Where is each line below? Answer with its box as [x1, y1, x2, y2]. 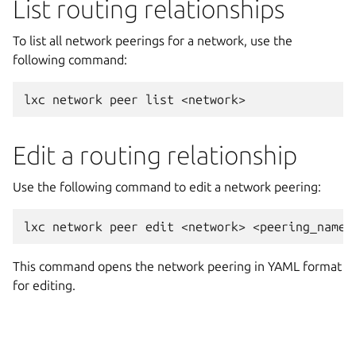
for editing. [13, 277, 75, 292]
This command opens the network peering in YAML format [13, 258, 342, 273]
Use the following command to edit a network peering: [13, 179, 321, 194]
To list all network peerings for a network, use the [13, 33, 292, 48]
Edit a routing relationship [13, 140, 297, 169]
